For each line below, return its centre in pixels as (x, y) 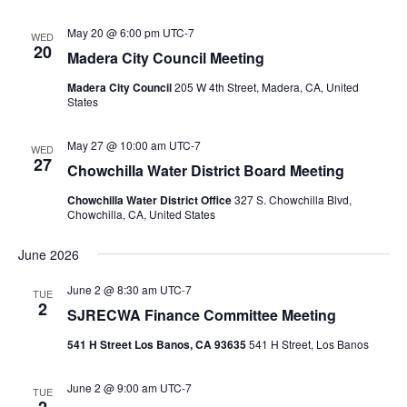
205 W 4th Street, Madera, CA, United (266, 87)
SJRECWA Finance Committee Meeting (201, 315)
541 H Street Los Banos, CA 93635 (158, 344)
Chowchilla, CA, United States (141, 214)
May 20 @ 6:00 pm (113, 32)
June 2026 (48, 254)
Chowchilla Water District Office (150, 200)
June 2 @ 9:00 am (112, 387)
